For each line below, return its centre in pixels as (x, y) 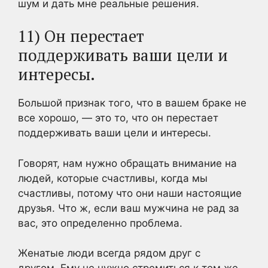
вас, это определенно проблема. (100, 223)
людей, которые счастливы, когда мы (113, 178)
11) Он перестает (81, 36)
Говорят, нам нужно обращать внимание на (127, 163)
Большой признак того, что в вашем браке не (132, 103)
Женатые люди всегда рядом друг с (109, 253)
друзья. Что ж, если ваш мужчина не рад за (129, 208)
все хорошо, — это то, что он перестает (118, 118)
